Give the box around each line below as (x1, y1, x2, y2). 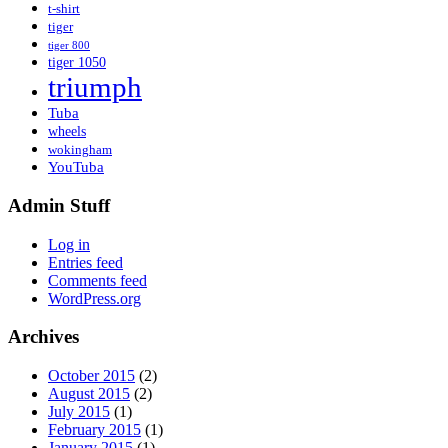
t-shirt (48, 2, 80, 17)
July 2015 (48, 403, 110, 421)
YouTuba (48, 158, 104, 176)
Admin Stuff (8, 194, 110, 216)
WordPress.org (48, 289, 141, 307)
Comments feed (48, 271, 147, 289)
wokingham (48, 143, 112, 158)
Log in (48, 235, 90, 253)
